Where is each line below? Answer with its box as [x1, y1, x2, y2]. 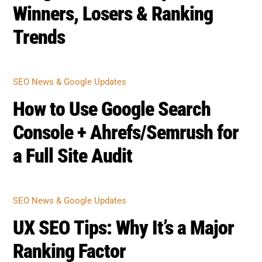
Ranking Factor [13, 205, 126, 229]
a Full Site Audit [13, 130, 133, 153]
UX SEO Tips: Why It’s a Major [13, 182, 235, 205]
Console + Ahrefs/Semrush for [13, 106, 239, 130]
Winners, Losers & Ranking [13, 8, 213, 32]
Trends [13, 32, 65, 55]
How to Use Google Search [13, 83, 211, 106]
